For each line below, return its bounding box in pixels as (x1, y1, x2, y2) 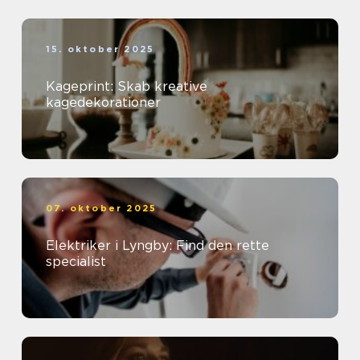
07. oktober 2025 (46, 202, 157, 214)
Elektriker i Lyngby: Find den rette (46, 238, 269, 253)
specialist (46, 254, 106, 269)
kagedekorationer (46, 95, 161, 110)
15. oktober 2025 (46, 43, 155, 55)
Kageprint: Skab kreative (46, 79, 207, 94)
